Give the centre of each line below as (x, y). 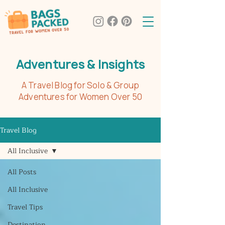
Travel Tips (25, 207)
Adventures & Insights (80, 65)
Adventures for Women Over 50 (80, 97)
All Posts (22, 172)
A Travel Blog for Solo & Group (80, 85)
